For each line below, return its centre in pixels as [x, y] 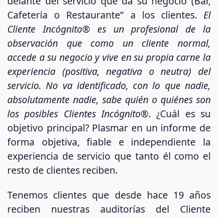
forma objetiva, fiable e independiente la [109, 142]
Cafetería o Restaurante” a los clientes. [105, 15]
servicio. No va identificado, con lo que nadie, [109, 85]
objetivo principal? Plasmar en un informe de [109, 127]
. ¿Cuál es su [180, 113]
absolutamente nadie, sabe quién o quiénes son [109, 99]
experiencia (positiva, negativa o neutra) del [109, 71]
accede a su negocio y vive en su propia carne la [109, 57]
